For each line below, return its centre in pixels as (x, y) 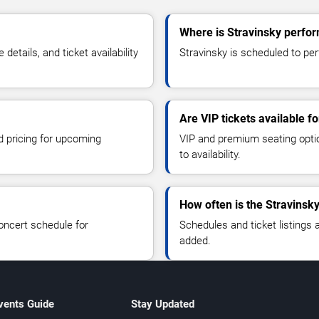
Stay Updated (162, 304)
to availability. (210, 154)
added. (195, 240)
